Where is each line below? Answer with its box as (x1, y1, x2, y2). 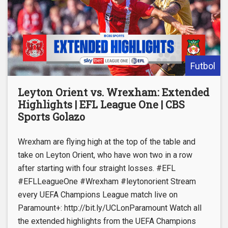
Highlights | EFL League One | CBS (18, 98, 185, 111)
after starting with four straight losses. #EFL (18, 163, 176, 173)
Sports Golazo (18, 110, 85, 123)
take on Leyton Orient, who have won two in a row (18, 150, 192, 160)
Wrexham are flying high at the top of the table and (18, 137, 195, 147)
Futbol (190, 61, 215, 71)
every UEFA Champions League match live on (18, 190, 178, 199)
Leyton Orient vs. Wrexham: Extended (18, 85, 209, 99)
